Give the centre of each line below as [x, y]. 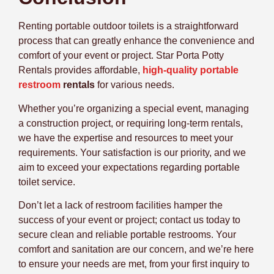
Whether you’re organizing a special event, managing [134, 108]
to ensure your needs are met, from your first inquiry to [134, 264]
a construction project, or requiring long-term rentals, [131, 123]
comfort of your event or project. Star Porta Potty [121, 56]
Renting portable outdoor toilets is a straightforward [128, 26]
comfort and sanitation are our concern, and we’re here [136, 250]
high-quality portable [191, 70]
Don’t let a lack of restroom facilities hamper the [120, 206]
